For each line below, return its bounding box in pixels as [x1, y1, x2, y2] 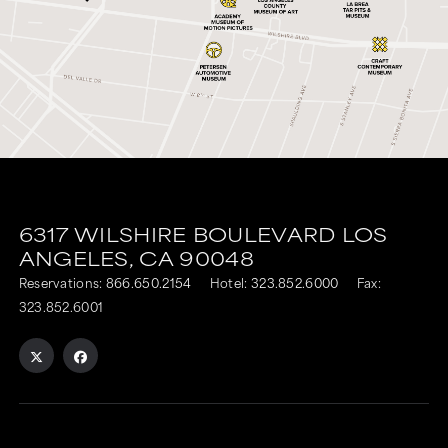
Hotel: [209, 271, 251, 292]
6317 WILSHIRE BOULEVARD [18, 218, 336, 248]
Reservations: [18, 271, 106, 292]
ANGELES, [18, 242, 134, 272]
